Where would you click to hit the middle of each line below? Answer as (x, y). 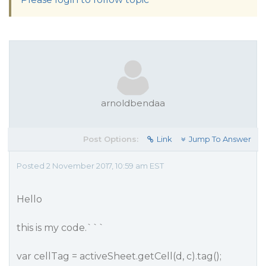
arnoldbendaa (133, 103)
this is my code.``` (61, 228)
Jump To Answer (220, 139)
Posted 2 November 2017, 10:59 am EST (90, 166)
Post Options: (111, 139)
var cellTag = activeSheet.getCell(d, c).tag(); (119, 256)
